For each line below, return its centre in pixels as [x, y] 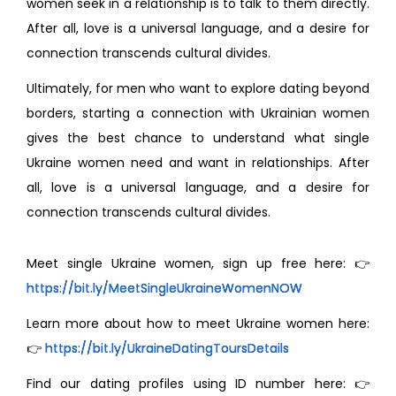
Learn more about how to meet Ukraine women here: [198, 324]
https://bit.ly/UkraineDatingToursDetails [167, 348]
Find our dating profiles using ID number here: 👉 [198, 384]
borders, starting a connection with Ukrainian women [198, 113]
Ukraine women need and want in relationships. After [198, 163]
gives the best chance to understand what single [198, 138]
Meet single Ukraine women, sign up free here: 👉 [198, 263]
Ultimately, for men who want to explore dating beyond [198, 88]
